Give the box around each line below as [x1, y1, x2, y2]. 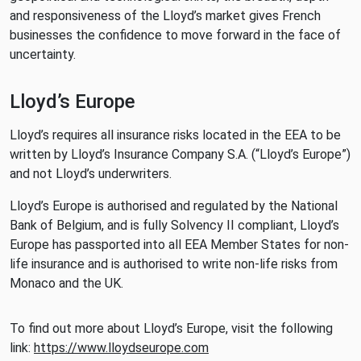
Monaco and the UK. [10, 276, 123, 291]
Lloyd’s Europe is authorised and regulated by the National [10, 198, 338, 214]
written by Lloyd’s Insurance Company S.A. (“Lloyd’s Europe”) [10, 147, 351, 162]
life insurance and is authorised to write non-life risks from [10, 256, 338, 272]
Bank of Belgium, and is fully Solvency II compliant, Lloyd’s [10, 218, 339, 233]
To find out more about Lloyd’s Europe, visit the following [10, 321, 333, 336]
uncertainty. [10, 47, 76, 62]
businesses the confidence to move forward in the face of [10, 27, 341, 43]
